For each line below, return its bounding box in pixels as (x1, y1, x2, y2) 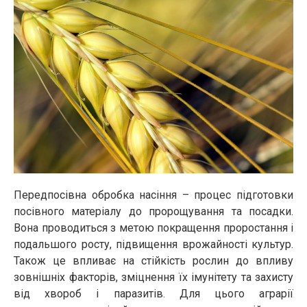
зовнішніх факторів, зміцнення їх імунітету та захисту (14, 271, 293, 284)
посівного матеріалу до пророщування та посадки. (14, 205, 293, 219)
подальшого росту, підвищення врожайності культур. (14, 238, 293, 251)
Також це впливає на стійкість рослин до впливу (14, 254, 293, 268)
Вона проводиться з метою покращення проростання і (14, 221, 293, 235)
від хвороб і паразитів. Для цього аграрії (14, 287, 293, 301)
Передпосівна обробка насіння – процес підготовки (14, 188, 293, 202)
